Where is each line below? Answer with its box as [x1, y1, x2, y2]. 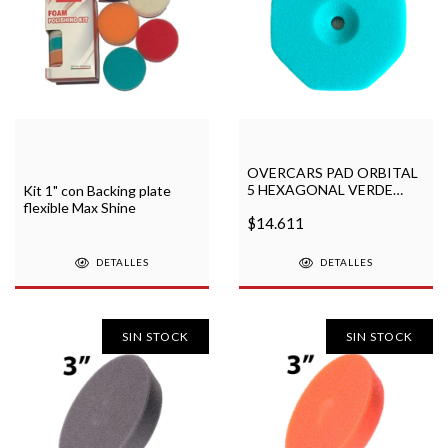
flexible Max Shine [23, 198, 136, 216]
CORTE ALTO [247, 197, 336, 215]
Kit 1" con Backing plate [23, 181, 171, 199]
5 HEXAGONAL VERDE [247, 180, 393, 198]
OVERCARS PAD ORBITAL [247, 163, 418, 181]
